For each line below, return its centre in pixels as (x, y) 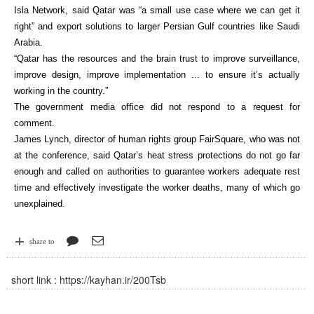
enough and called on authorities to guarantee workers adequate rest (157, 171)
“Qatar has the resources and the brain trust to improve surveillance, (157, 59)
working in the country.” (61, 91)
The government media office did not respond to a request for (157, 107)
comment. (34, 123)
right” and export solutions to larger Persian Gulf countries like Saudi (157, 26)
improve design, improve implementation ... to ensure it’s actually (157, 75)
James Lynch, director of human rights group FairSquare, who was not (157, 139)
